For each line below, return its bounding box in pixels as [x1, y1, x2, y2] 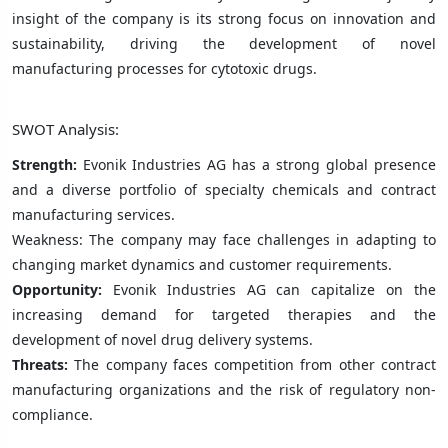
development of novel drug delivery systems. [12, 329, 313, 349]
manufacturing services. [12, 204, 175, 224]
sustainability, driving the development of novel [12, 33, 436, 53]
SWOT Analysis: [12, 118, 119, 139]
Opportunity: [12, 279, 113, 299]
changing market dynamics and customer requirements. [12, 254, 392, 274]
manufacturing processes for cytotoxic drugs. [12, 58, 317, 78]
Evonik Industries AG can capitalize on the [112, 279, 437, 299]
